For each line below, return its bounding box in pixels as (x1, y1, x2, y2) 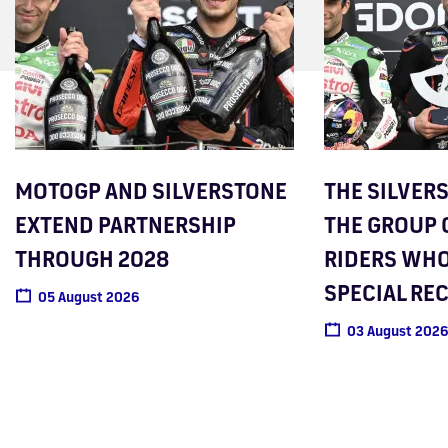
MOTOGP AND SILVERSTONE (15, 176, 287, 204)
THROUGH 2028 (15, 244, 169, 272)
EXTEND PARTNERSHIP (15, 210, 236, 238)
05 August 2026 (38, 287, 139, 305)
